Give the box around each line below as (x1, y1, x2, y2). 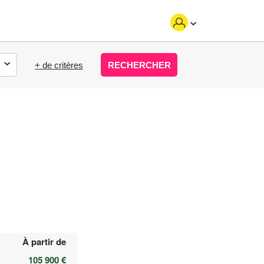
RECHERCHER (107, 60, 171, 70)
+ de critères (35, 60, 83, 70)
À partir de (22, 235, 66, 248)
